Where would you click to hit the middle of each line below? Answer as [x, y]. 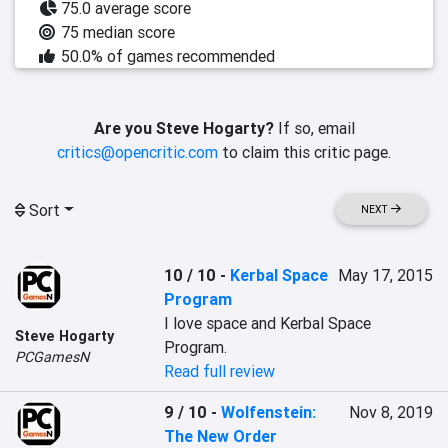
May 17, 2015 [385, 275]
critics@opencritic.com [137, 152]
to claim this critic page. [304, 152]
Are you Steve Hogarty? [183, 128]
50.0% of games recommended [168, 56]
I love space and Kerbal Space [268, 323]
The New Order [221, 436]
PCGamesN [52, 357]
